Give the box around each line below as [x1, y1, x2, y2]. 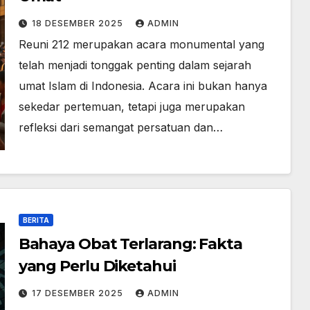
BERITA [22, 216, 49, 224]
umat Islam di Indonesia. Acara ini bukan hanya [18, 79, 267, 93]
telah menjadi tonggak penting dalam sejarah [18, 58, 251, 72]
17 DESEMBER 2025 [31, 288, 126, 298]
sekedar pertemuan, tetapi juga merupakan [18, 100, 245, 113]
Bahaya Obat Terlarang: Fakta [18, 235, 242, 253]
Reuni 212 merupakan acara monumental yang [18, 37, 264, 51]
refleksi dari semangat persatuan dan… [18, 120, 223, 134]
